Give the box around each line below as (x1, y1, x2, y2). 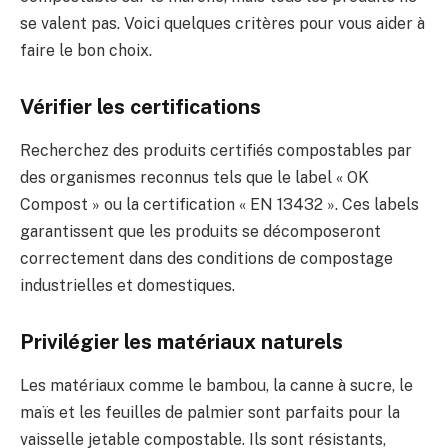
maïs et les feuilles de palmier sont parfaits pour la (20, 402, 400, 422)
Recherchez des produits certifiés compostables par (20, 140, 412, 160)
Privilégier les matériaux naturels (20, 329, 343, 354)
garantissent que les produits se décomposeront (20, 221, 381, 241)
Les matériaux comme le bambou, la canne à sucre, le (20, 375, 413, 395)
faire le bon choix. (20, 40, 152, 60)
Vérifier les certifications (20, 94, 261, 119)
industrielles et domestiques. (20, 275, 235, 295)
